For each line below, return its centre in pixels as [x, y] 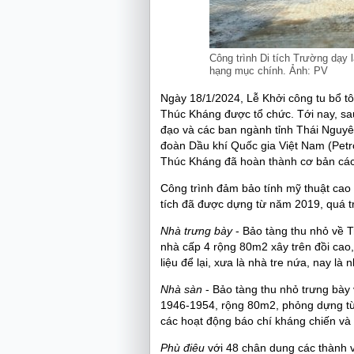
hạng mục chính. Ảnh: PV [268, 71]
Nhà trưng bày [196, 231]
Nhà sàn [181, 289]
